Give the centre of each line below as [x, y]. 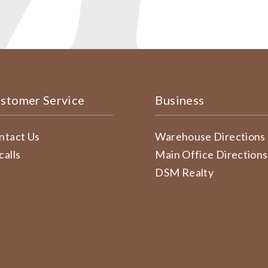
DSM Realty [185, 172]
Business [180, 100]
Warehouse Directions [210, 136]
